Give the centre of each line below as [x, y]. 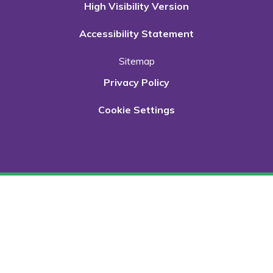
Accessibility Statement [136, 33]
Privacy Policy [136, 82]
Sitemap [136, 61]
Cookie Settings [136, 109]
